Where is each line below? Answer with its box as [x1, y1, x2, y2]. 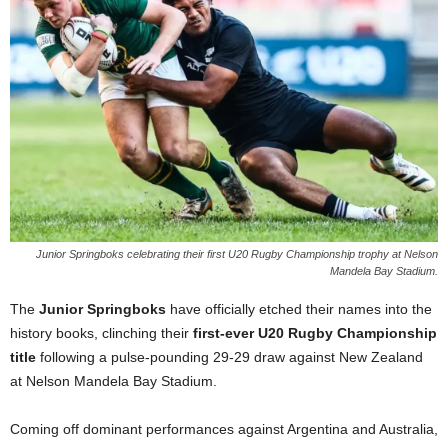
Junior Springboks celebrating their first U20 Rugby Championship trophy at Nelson [36, 247, 438, 260]
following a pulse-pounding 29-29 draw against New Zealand [36, 348, 423, 365]
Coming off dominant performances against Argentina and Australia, [10, 420, 438, 437]
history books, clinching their [10, 324, 193, 341]
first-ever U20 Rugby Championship [193, 324, 437, 341]
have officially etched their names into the [166, 300, 432, 317]
